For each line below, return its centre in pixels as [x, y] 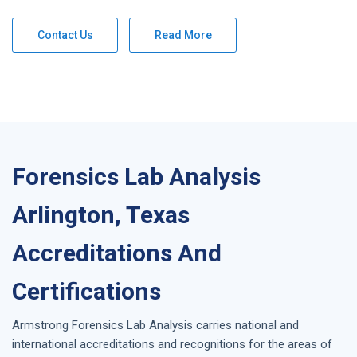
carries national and [247, 325]
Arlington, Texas [101, 214]
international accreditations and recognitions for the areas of [172, 344]
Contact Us [65, 35]
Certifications [86, 291]
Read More [183, 35]
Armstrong [42, 325]
